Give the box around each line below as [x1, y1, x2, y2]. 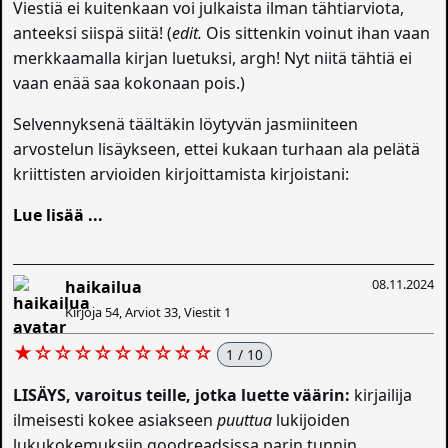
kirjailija [350, 384, 413, 407]
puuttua [217, 409, 273, 432]
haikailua [65, 276, 143, 299]
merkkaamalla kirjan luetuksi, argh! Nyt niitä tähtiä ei [13, 47, 413, 70]
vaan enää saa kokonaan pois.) [13, 72, 246, 95]
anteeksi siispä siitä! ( [13, 22, 173, 45]
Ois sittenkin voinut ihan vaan [202, 22, 431, 45]
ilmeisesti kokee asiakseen [13, 409, 218, 432]
